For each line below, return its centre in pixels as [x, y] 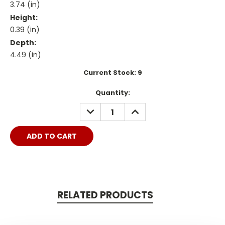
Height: [24, 18]
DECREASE [101, 108]
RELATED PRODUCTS [105, 195]
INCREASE [145, 108]
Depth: [23, 43]
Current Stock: [110, 73]
